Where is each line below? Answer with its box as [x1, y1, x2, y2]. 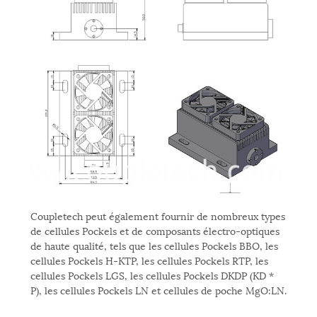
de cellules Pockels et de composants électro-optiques [30, 223, 279, 238]
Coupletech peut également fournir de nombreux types [30, 208, 285, 224]
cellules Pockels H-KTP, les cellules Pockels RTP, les [30, 253, 268, 268]
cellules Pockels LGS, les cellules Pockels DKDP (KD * [30, 267, 274, 283]
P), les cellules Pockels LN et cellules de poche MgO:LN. [30, 282, 287, 298]
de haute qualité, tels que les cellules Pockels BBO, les [30, 238, 278, 253]
